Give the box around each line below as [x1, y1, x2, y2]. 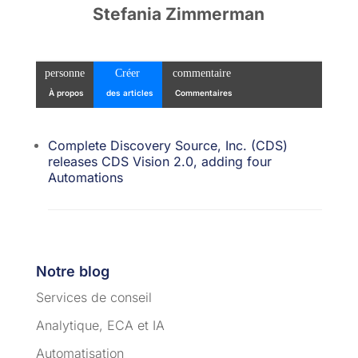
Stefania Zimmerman [93, 3, 265, 24]
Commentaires [174, 87, 233, 97]
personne [44, 66, 85, 79]
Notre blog [35, 262, 109, 280]
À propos [49, 87, 85, 97]
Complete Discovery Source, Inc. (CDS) [47, 137, 288, 153]
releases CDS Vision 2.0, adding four [47, 153, 272, 169]
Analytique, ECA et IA [35, 316, 165, 333]
